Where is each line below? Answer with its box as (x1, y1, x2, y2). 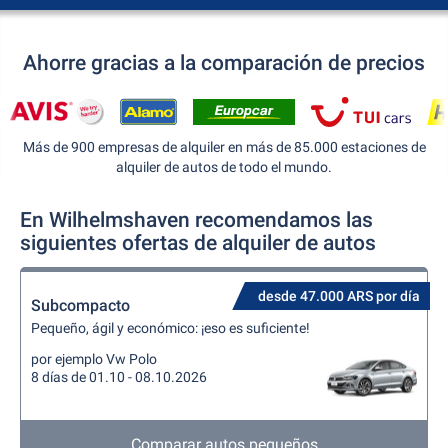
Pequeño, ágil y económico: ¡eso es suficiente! (31, 320, 310, 336)
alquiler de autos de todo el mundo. (116, 159, 332, 175)
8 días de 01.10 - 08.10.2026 (31, 369, 207, 385)
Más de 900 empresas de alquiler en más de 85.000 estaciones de (22, 139, 426, 155)
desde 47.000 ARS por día (258, 288, 420, 304)
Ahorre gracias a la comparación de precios (23, 51, 425, 75)
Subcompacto (31, 296, 130, 315)
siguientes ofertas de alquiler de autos (20, 231, 376, 255)
